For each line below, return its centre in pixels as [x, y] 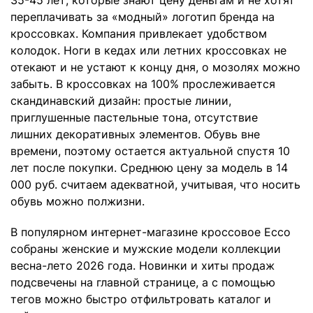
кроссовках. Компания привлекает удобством [139, 33]
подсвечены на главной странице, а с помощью [143, 282]
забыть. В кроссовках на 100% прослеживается [143, 83]
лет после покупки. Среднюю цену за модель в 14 [149, 167]
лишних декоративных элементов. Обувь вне [135, 134]
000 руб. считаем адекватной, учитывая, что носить [155, 184]
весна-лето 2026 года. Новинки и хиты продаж [143, 265]
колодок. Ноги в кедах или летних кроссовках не [148, 50]
